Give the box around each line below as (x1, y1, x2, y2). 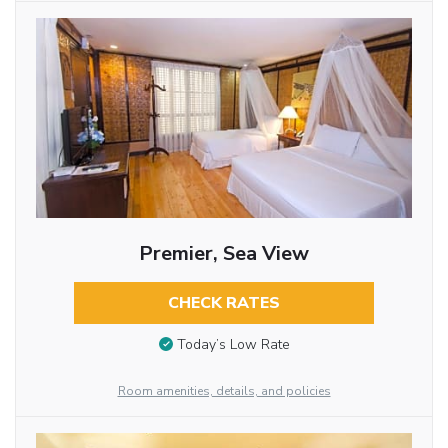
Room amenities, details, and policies (117, 383, 331, 400)
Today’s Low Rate (176, 335, 290, 355)
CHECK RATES (167, 292, 280, 315)
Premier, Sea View (138, 240, 309, 268)
